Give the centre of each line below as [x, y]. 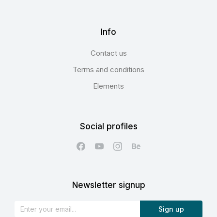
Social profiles [108, 126]
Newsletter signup [108, 185]
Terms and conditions [108, 69]
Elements [108, 86]
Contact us [108, 53]
